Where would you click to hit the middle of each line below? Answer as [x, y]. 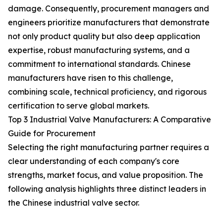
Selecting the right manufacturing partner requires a [109, 147]
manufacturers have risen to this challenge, [90, 78]
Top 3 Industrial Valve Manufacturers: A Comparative [110, 120]
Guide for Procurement [52, 134]
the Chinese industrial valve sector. [74, 203]
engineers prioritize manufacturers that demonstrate [109, 23]
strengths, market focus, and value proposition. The [106, 175]
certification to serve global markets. [79, 106]
